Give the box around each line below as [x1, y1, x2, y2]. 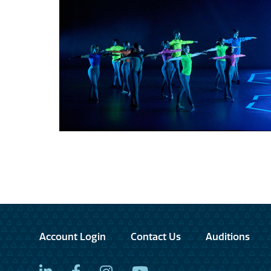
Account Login [39, 230, 106, 243]
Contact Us [131, 230, 181, 243]
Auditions [206, 230, 250, 243]
